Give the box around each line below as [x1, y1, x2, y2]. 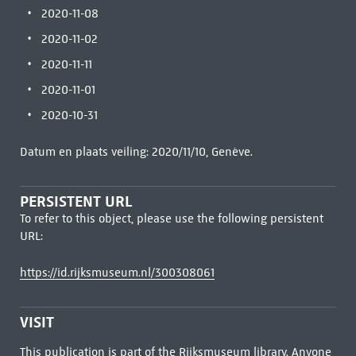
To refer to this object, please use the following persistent [19, 211, 323, 226]
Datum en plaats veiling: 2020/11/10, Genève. [19, 145, 253, 159]
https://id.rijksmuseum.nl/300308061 [19, 265, 215, 280]
